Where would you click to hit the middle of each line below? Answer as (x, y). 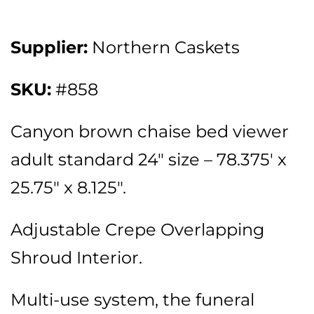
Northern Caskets (164, 47)
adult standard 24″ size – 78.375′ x (149, 159)
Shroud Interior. (76, 258)
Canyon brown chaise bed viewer (150, 131)
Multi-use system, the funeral (132, 300)
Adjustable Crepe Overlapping (137, 230)
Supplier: (49, 47)
